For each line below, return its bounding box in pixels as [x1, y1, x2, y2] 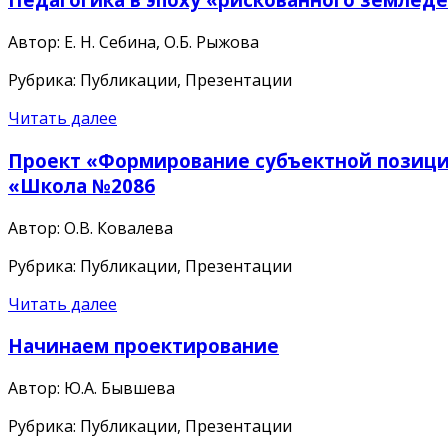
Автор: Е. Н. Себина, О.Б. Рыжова [8, 31, 259, 54]
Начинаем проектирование [8, 333, 279, 359]
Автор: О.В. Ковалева [8, 216, 173, 239]
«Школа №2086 [8, 172, 155, 198]
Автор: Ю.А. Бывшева [8, 377, 175, 400]
